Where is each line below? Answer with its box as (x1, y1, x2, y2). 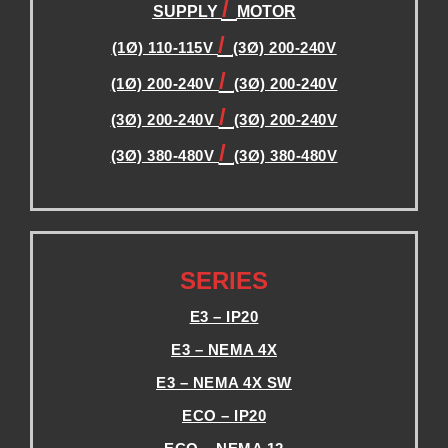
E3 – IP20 (189, 307, 259, 325)
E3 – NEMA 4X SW (156, 373, 292, 391)
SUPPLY (152, 2, 222, 20)
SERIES (180, 266, 268, 294)
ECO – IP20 (182, 406, 266, 424)
